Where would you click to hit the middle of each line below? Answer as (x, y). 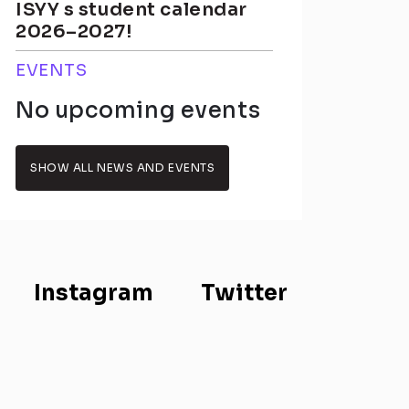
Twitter (244, 293)
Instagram (94, 293)
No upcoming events (138, 110)
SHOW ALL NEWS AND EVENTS (123, 168)
